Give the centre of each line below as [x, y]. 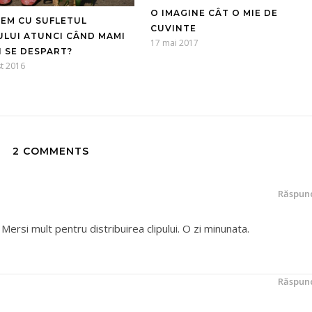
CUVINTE [173, 29]
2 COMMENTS [51, 151]
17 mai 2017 [174, 43]
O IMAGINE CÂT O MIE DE [214, 13]
